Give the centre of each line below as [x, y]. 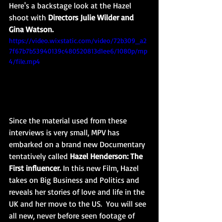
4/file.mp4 [25, 61]
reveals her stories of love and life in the [78, 192]
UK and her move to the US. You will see [79, 204]
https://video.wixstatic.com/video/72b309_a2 [78, 41]
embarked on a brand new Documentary [78, 144]
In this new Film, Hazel [101, 168]
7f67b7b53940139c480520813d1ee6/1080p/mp [78, 51]
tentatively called [39, 156]
